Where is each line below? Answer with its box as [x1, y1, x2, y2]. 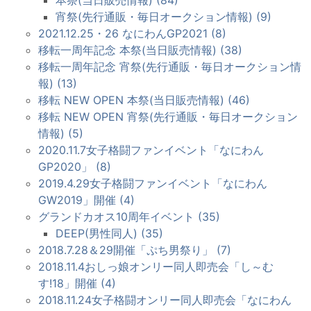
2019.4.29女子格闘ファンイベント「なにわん [38, 176, 267, 191]
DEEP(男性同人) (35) [56, 226, 163, 241]
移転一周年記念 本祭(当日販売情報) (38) [38, 43, 242, 58]
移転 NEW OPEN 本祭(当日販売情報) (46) [38, 93, 250, 108]
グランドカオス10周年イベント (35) [38, 210, 220, 224]
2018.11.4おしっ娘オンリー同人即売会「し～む [38, 260, 274, 274]
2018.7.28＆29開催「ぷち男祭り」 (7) [38, 243, 231, 258]
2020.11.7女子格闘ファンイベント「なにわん [38, 143, 264, 158]
